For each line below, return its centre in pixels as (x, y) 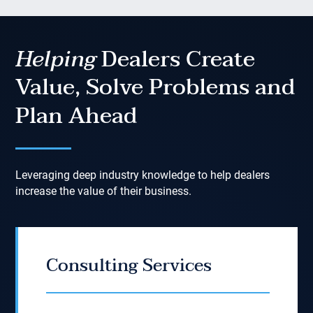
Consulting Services (129, 265)
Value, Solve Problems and (155, 87)
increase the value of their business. (104, 191)
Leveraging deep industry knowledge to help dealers (143, 175)
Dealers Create (176, 59)
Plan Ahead (77, 116)
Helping (56, 59)
